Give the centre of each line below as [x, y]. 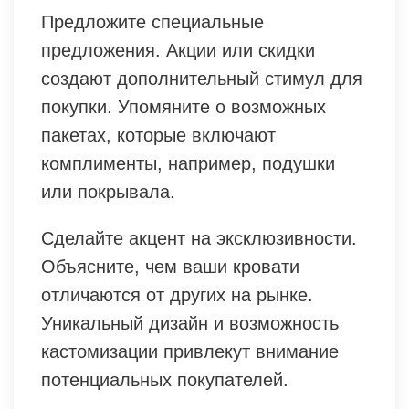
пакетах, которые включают [158, 135]
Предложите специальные [152, 21]
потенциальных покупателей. [165, 379]
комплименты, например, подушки [188, 163]
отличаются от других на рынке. [177, 294]
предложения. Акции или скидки [178, 50]
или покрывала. [108, 191]
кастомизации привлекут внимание [190, 351]
